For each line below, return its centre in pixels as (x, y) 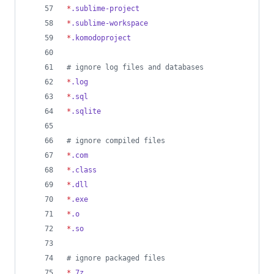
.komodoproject (101, 38)
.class (84, 170)
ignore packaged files (118, 258)
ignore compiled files (118, 141)
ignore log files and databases (137, 67)
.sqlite (86, 111)
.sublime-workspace (109, 23)
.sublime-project (105, 9)
